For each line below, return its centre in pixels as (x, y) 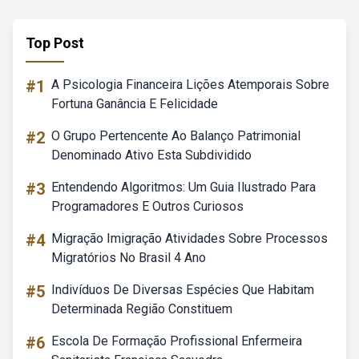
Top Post (55, 43)
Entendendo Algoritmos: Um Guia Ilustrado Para (184, 187)
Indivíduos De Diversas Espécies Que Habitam (183, 290)
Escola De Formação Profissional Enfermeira (177, 341)
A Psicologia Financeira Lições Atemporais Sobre (190, 85)
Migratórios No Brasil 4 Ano (129, 258)
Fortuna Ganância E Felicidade (135, 104)
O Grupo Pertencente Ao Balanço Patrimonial (176, 136)
